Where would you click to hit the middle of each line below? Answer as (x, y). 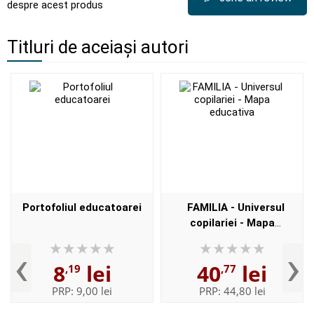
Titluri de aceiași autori (98, 47)
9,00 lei (94, 291)
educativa (228, 238)
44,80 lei (244, 291)
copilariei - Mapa (232, 223)
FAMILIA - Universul (235, 207)
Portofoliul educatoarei (82, 207)
